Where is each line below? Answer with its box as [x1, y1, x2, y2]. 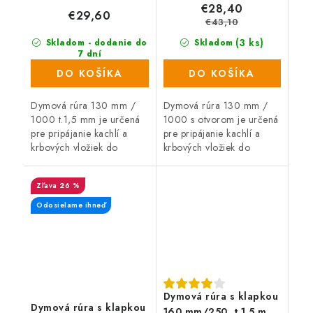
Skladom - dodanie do [43, 36, 147, 50]
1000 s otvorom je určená [163, 112, 279, 127]
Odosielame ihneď [36, 200, 105, 211]
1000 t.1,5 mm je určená [31, 112, 140, 127]
